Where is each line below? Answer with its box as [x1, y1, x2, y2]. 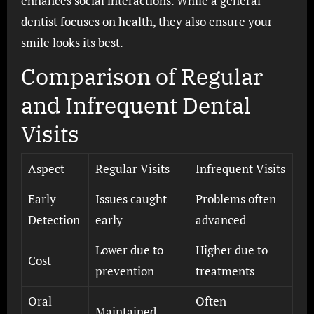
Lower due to [95, 241, 163, 258]
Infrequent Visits [195, 160, 285, 177]
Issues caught [95, 190, 167, 207]
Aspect [27, 160, 64, 177]
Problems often [195, 190, 276, 207]
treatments [195, 262, 254, 279]
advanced [195, 211, 246, 228]
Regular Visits [95, 160, 170, 177]
